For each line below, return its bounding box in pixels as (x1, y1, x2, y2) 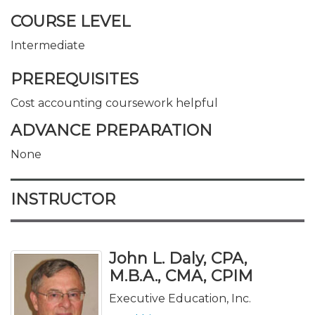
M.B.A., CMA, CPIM (109, 266, 253, 285)
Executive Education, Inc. (109, 292, 251, 305)
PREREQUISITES (11, 69, 139, 89)
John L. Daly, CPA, (109, 249, 247, 268)
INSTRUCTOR (11, 190, 115, 209)
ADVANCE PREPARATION (11, 121, 212, 140)
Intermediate (11, 39, 85, 52)
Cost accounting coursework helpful (11, 96, 218, 110)
